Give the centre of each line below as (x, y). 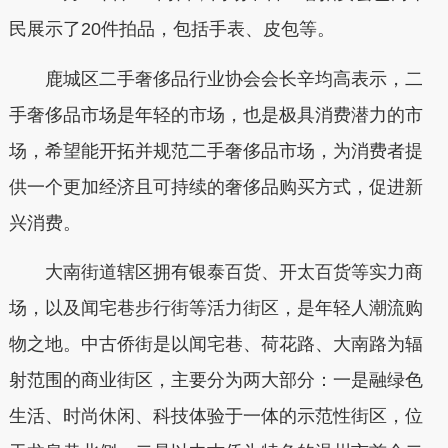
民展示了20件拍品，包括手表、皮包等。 (171, 29)
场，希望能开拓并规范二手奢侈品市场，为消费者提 (215, 150)
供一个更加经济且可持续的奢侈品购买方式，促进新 (215, 186)
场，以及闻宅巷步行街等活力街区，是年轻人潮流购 (215, 308)
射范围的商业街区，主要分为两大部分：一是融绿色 (215, 380)
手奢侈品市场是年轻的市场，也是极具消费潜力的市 (215, 114)
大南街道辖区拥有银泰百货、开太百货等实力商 (233, 272)
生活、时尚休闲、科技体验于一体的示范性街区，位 (215, 416)
